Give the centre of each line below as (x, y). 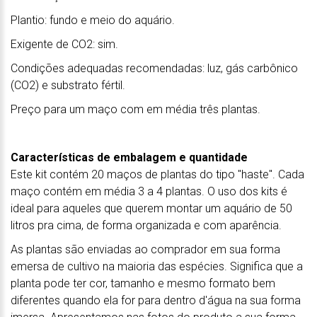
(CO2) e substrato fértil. (68, 85)
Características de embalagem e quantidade (129, 157)
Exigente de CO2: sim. (64, 44)
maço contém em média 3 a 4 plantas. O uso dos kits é (149, 191)
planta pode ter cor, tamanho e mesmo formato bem (143, 283)
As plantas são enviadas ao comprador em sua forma (145, 249)
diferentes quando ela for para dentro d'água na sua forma (156, 300)
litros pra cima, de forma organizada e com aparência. (146, 225)
